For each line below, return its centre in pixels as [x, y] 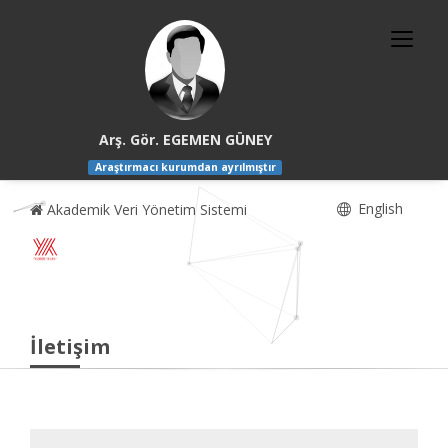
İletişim [70, 347]
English [378, 209]
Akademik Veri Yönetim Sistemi [145, 210]
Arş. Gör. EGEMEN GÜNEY [185, 139]
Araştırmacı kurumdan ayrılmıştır [185, 167]
